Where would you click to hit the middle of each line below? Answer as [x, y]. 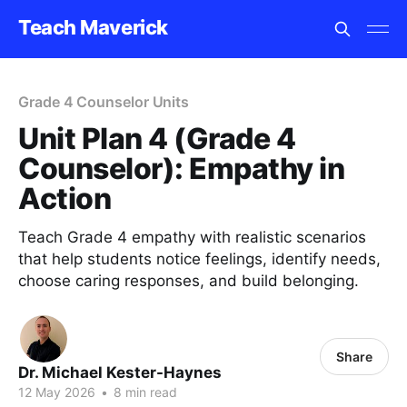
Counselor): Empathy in [182, 169]
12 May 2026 [57, 392]
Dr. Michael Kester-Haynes [120, 372]
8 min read [144, 392]
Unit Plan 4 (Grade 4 [157, 139]
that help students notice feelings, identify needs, [199, 259]
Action [65, 199]
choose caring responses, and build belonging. [189, 281]
